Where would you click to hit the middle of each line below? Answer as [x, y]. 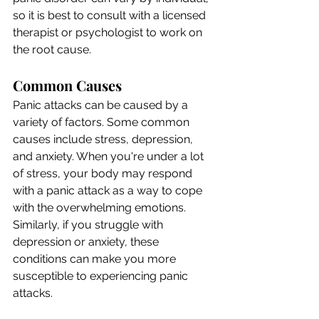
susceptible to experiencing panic [102, 276]
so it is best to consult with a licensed [111, 15]
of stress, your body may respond [104, 173]
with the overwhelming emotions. [101, 207]
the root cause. [52, 49]
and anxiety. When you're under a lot [110, 156]
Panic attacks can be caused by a [102, 105]
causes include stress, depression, [104, 139]
